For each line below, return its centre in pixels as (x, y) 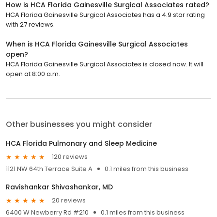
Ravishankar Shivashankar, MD (59, 187)
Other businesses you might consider (79, 124)
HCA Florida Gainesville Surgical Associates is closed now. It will (105, 64)
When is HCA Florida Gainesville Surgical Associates (97, 44)
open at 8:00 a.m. (33, 74)
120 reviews (70, 157)
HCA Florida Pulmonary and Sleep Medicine (81, 143)
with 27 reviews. (30, 24)
